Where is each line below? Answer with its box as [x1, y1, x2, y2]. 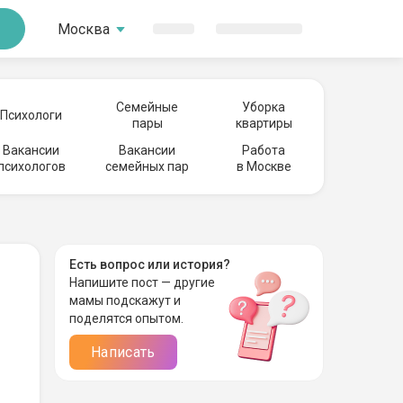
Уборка [242, 100, 285, 114]
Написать [91, 344, 156, 361]
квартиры [235, 116, 292, 130]
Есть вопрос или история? [69, 257, 230, 272]
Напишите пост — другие [69, 275, 215, 290]
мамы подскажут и [69, 293, 181, 308]
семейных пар [105, 159, 190, 174]
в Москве [236, 159, 291, 174]
